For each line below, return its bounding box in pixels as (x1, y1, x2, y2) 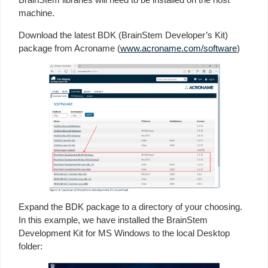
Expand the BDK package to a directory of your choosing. (19, 202, 242, 212)
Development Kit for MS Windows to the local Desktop (19, 228, 230, 239)
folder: (19, 241, 42, 252)
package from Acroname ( (19, 43, 120, 54)
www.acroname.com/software (120, 43, 237, 54)
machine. (19, 8, 54, 19)
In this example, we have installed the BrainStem (19, 215, 208, 226)
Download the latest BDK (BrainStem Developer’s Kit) (19, 30, 228, 41)
